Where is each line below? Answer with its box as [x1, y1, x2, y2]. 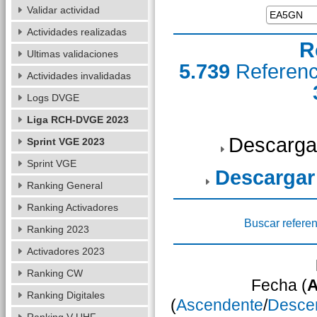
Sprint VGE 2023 [26, 136, 105, 147]
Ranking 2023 [26, 224, 89, 235]
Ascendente [175, 296, 263, 314]
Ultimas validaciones [26, 48, 118, 59]
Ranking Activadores [26, 202, 118, 213]
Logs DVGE [26, 92, 79, 103]
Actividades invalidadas [26, 70, 131, 81]
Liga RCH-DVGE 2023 [26, 114, 129, 125]
